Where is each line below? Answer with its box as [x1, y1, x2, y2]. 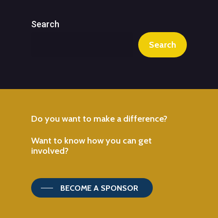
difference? [123, 112, 167, 124]
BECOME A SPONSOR [60, 182, 138, 193]
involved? [31, 145, 69, 156]
